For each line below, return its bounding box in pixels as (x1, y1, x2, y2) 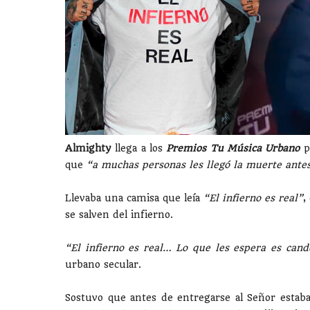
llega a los (115, 143, 167, 154)
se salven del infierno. (65, 209, 173, 221)
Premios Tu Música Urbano (166, 143, 300, 154)
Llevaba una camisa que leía (65, 192, 203, 204)
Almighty (65, 143, 116, 154)
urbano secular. (65, 259, 141, 271)
